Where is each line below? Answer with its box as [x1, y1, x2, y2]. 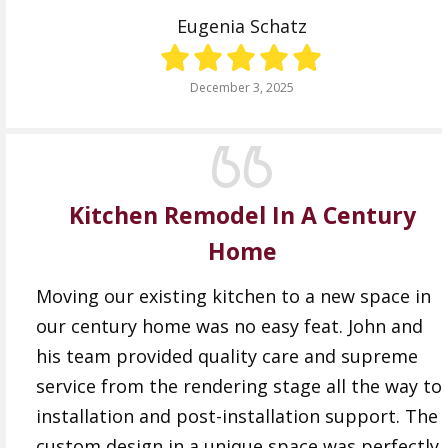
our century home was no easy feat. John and [36, 313, 423, 338]
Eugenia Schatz [177, 14, 307, 39]
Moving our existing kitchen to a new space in [36, 283, 431, 308]
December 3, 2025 [190, 78, 294, 96]
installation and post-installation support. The [36, 403, 438, 428]
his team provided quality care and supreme [36, 343, 418, 368]
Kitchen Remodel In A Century [68, 198, 416, 231]
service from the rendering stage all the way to [36, 373, 442, 398]
